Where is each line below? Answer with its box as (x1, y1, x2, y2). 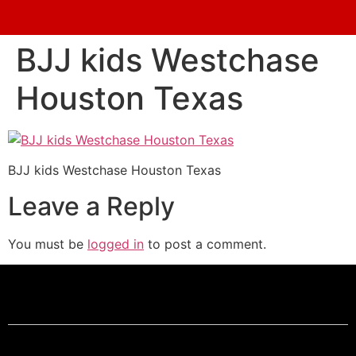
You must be (8, 235, 87, 252)
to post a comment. (144, 235, 266, 252)
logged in (87, 235, 144, 252)
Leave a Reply (8, 190, 175, 222)
